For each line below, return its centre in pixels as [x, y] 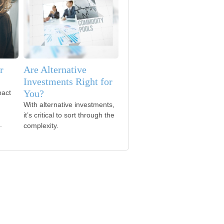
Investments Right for [68, 81]
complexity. [41, 125]
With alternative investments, [69, 104]
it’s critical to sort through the [69, 115]
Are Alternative [55, 69]
